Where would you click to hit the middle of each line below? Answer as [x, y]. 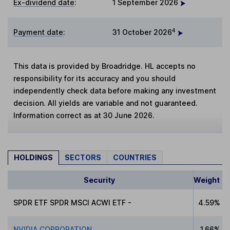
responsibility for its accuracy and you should [95, 79]
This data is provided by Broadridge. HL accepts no [105, 66]
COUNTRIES [135, 157]
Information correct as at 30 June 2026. [84, 116]
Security [99, 180]
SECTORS [83, 157]
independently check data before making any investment [115, 91]
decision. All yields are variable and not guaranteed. [106, 103]
